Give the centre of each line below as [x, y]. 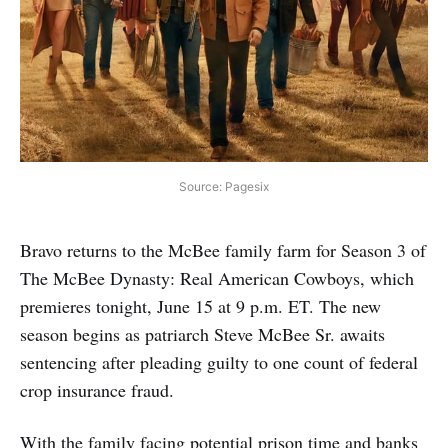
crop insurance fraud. [97, 389]
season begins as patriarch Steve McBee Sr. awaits [202, 333]
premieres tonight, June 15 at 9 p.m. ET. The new [200, 305]
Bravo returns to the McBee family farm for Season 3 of [223, 249]
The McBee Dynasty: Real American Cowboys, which [217, 277]
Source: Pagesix [224, 186]
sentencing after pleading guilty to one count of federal [219, 361]
